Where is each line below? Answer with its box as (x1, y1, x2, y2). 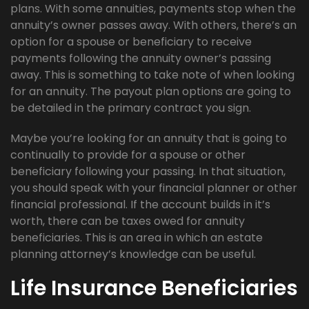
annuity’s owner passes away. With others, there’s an (10, 17, 297, 34)
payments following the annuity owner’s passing (10, 50, 271, 67)
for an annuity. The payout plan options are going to (10, 83, 291, 100)
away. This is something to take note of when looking (10, 67, 295, 83)
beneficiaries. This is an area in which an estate (10, 230, 263, 246)
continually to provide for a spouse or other (10, 147, 246, 163)
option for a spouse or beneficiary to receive (10, 34, 252, 50)
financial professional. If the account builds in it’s (10, 197, 270, 213)
